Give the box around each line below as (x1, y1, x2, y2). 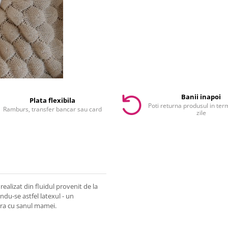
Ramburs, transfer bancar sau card (3, 105, 102, 114)
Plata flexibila (29, 96, 75, 105)
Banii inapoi (181, 92, 221, 102)
